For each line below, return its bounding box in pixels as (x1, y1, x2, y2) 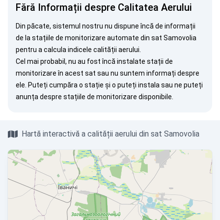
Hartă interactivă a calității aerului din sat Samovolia (22, 129, 199, 138)
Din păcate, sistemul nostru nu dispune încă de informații (16, 22, 195, 30)
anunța (16, 93, 38, 101)
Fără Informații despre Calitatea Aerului (16, 1, 192, 13)
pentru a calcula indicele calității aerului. (16, 46, 141, 54)
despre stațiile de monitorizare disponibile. (38, 93, 173, 101)
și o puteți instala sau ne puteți (104, 81, 203, 89)
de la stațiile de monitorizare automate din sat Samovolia (16, 34, 196, 42)
